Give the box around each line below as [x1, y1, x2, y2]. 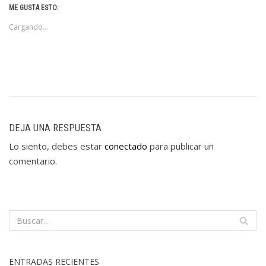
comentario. [9, 154, 57, 167]
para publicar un [147, 140, 214, 152]
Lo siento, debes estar [9, 140, 104, 152]
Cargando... [9, 21, 48, 32]
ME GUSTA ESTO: [9, 3, 59, 12]
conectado [104, 140, 147, 152]
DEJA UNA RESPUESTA [9, 122, 102, 134]
